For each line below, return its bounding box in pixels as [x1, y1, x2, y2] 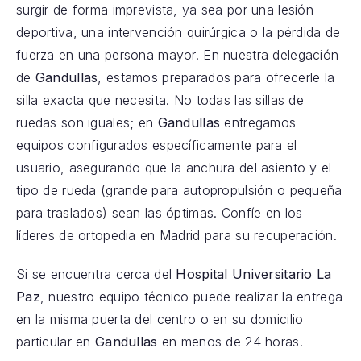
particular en [15, 334, 95, 351]
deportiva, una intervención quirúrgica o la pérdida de [15, 24, 341, 41]
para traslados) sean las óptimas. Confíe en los [15, 205, 303, 222]
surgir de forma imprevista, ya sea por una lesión [15, 2, 313, 19]
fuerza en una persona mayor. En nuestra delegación [15, 47, 339, 64]
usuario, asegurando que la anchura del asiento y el [15, 160, 332, 176]
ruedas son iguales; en [15, 114, 158, 131]
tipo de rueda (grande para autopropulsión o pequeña [15, 182, 342, 199]
